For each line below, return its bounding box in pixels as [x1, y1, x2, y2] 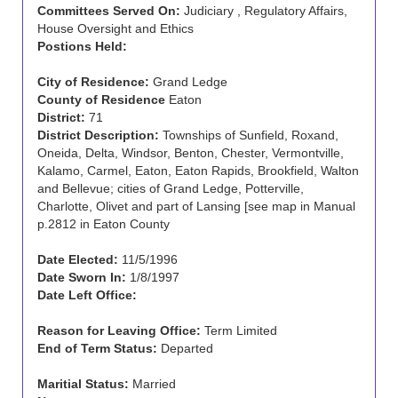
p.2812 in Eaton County [37, 217, 170, 231]
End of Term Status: [37, 341, 157, 355]
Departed [157, 341, 213, 355]
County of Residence [37, 92, 165, 107]
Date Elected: [37, 252, 118, 267]
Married [129, 377, 176, 391]
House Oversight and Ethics [37, 21, 194, 36]
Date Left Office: [37, 288, 137, 302]
